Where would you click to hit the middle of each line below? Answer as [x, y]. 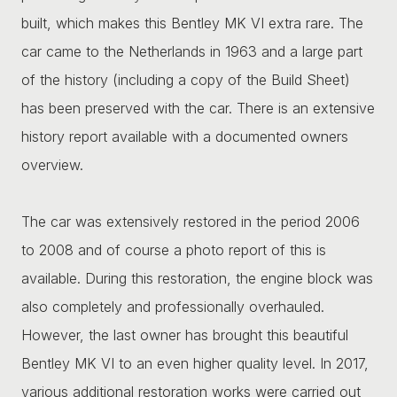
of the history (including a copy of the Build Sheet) [186, 79]
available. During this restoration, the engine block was [197, 278]
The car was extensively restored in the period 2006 [191, 221]
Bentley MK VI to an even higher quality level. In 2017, [195, 363]
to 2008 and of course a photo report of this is [174, 249]
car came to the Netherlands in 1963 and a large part [192, 51]
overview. [52, 164]
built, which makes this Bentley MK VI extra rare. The [192, 23]
